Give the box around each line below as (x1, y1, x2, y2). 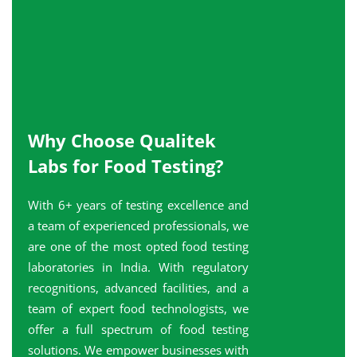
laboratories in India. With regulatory (28, 259, 249, 275)
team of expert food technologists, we (28, 300, 249, 316)
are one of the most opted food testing (28, 238, 249, 254)
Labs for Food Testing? (28, 154, 224, 178)
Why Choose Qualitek (28, 128, 216, 152)
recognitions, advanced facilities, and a (28, 280, 249, 296)
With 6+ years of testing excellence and (28, 197, 249, 213)
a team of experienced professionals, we (28, 218, 249, 233)
